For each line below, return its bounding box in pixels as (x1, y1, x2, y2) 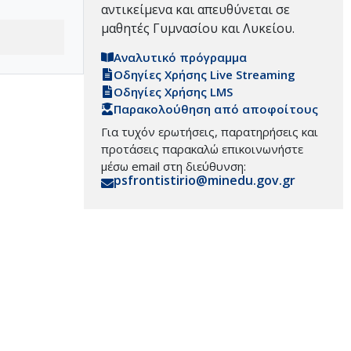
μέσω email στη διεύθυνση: (101, 158, 246, 175)
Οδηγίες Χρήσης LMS (114, 84, 233, 100)
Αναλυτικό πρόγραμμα (114, 49, 247, 66)
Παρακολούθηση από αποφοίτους (114, 101, 318, 118)
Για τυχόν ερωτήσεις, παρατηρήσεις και (101, 124, 318, 140)
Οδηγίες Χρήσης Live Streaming (114, 67, 295, 83)
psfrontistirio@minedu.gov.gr (114, 172, 295, 190)
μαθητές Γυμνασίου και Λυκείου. (101, 19, 295, 37)
